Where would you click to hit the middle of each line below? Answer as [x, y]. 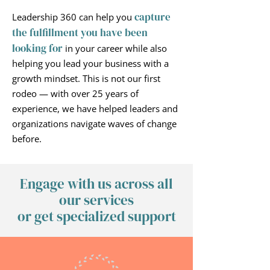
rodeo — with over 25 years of [75, 93]
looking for [37, 48]
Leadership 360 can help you [72, 17]
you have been [114, 33]
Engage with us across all [96, 184]
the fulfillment [45, 33]
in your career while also [115, 48]
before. [27, 139]
